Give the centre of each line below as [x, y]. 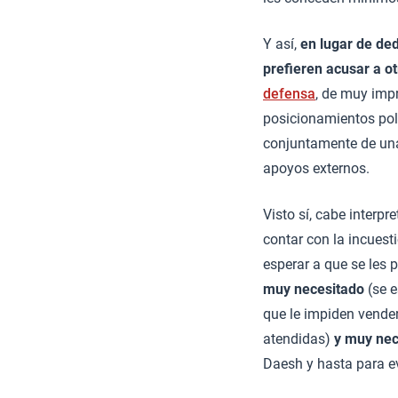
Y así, [282, 44]
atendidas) [298, 339]
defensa [289, 94]
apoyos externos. [316, 169]
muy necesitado [314, 290]
